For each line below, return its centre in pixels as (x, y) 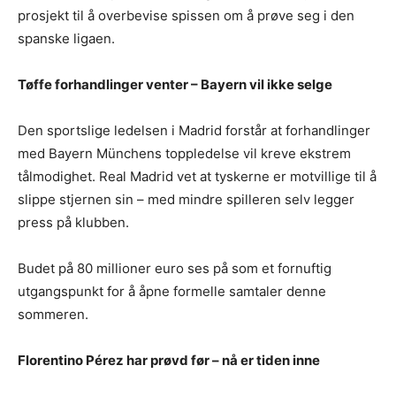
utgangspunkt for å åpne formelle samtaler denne (172, 291)
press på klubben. (73, 222)
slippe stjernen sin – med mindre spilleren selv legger (186, 199)
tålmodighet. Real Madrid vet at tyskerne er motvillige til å (197, 176)
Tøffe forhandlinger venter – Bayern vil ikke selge (175, 84)
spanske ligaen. (66, 38)
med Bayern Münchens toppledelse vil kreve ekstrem (184, 153)
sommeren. (53, 314)
